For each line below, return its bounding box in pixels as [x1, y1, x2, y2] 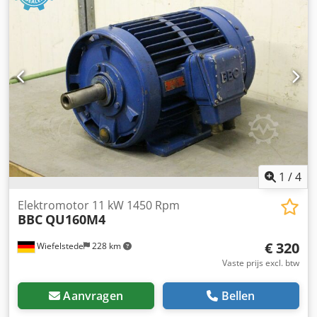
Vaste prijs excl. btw [222, 257, 299, 269]
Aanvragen [63, 288, 123, 304]
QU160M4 [45, 211, 105, 228]
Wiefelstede [35, 240, 83, 252]
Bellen [221, 288, 255, 304]
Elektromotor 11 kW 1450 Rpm [18, 197, 180, 213]
